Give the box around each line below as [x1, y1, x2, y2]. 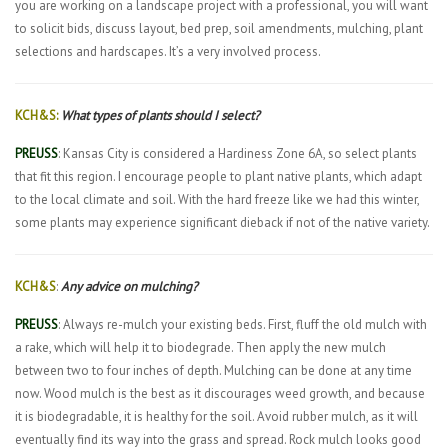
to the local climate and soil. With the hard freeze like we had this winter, [15, 191, 419, 208]
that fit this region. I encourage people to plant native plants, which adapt [15, 168, 422, 185]
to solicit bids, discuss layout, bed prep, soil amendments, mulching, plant [15, 20, 423, 37]
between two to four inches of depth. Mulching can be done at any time [15, 362, 412, 379]
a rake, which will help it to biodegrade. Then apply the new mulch [15, 339, 386, 356]
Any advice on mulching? [61, 278, 198, 295]
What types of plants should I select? [61, 107, 260, 124]
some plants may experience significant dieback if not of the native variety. [15, 214, 430, 231]
